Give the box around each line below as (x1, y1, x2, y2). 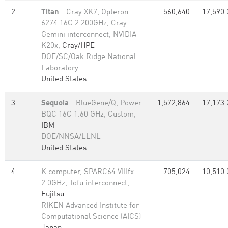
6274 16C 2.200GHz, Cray (41, 20, 127, 27)
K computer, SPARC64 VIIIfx (41, 168, 134, 176)
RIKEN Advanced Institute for (41, 202, 139, 210)
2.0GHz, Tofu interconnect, (41, 180, 129, 187)
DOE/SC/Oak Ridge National (41, 53, 136, 61)
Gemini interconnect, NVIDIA (41, 31, 136, 39)
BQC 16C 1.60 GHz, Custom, (41, 111, 136, 119)
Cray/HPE (62, 42, 95, 50)
